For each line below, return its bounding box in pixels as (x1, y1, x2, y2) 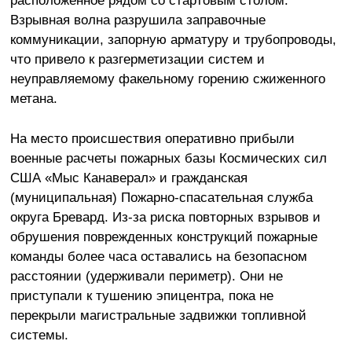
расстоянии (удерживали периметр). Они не (9, 268, 283, 284)
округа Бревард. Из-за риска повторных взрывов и (9, 209, 321, 225)
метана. (9, 90, 57, 107)
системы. (9, 327, 68, 343)
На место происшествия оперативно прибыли (9, 130, 295, 147)
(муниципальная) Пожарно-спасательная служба (9, 189, 313, 206)
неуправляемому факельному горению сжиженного (9, 71, 325, 87)
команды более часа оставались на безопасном (9, 248, 307, 265)
